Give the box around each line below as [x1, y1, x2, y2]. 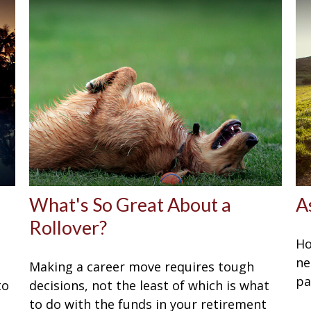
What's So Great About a [29, 192, 232, 216]
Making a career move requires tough [29, 258, 255, 275]
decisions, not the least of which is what [29, 276, 270, 294]
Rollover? [29, 215, 108, 239]
